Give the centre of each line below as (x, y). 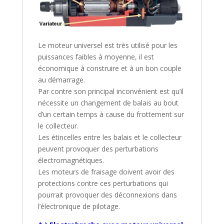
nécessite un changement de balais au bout (108, 103)
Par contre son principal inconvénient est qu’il (110, 91)
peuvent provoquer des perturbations (98, 149)
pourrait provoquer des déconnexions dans (107, 195)
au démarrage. (61, 80)
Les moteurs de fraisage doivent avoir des (106, 172)
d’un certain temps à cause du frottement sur (111, 114)
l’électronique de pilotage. (79, 206)
